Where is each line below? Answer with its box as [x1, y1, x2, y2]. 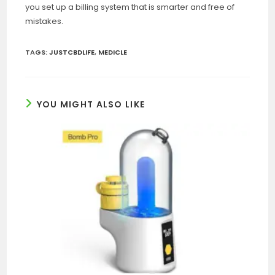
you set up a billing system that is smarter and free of [25, 1, 235, 13]
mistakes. [25, 15, 64, 27]
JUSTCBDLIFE [49, 47, 95, 57]
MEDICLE [98, 47, 128, 57]
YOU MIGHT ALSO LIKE [36, 98, 145, 110]
